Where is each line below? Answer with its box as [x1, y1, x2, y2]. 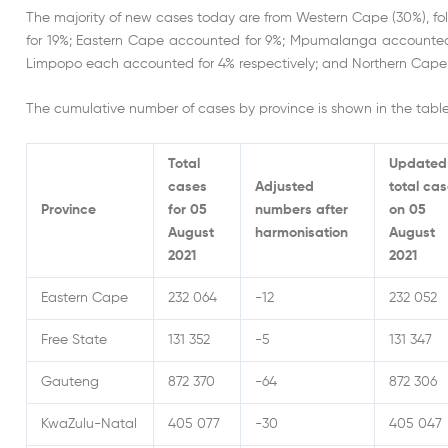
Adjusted [255, 180, 314, 195]
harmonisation [255, 226, 348, 241]
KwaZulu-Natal [41, 417, 137, 432]
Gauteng [41, 375, 99, 390]
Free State [41, 333, 107, 348]
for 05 [168, 203, 207, 218]
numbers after [255, 203, 348, 218]
